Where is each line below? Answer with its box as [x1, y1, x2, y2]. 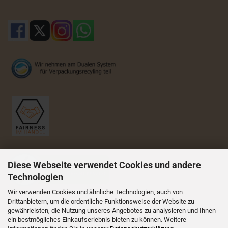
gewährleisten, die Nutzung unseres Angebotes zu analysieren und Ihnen [8, 207, 216, 214]
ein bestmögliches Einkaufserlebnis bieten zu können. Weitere [8, 216, 186, 223]
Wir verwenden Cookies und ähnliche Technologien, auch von [8, 188, 183, 196]
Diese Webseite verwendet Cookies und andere [8, 160, 201, 170]
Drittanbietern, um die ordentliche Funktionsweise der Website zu [8, 197, 194, 205]
